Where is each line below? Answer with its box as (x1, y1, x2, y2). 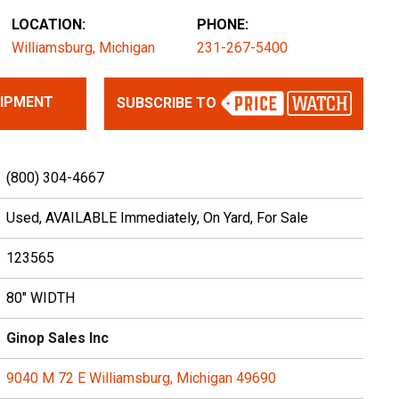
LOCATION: (12, 16, 86, 34)
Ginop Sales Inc (5, 330, 109, 347)
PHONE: (196, 16, 248, 34)
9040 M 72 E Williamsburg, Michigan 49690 (5, 370, 276, 387)
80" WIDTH (5, 289, 75, 307)
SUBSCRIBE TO (116, 94, 220, 112)
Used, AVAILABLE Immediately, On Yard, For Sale (5, 209, 308, 227)
